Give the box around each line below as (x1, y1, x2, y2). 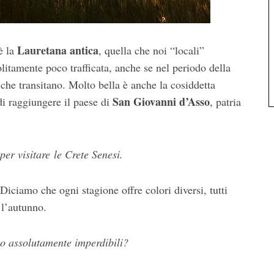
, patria (210, 94, 241, 109)
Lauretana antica (17, 42, 98, 58)
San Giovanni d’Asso (113, 94, 210, 109)
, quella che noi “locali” (98, 43, 204, 57)
